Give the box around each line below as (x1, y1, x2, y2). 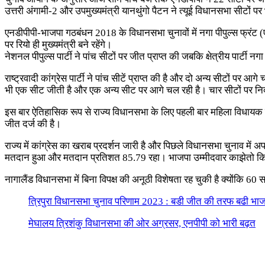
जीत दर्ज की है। (5, 118, 61, 130)
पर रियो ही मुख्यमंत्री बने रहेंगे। (5, 38, 112, 50)
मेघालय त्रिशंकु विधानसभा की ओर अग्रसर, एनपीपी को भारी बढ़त (28, 217, 256, 229)
